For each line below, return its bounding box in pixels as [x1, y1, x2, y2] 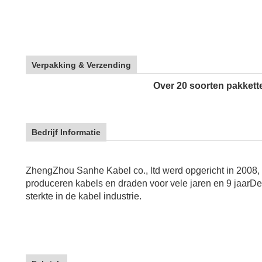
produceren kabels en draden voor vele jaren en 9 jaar [26, 178, 250, 188]
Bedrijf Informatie [32, 127, 101, 137]
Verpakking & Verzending [32, 60, 131, 70]
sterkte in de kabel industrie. [26, 191, 142, 201]
